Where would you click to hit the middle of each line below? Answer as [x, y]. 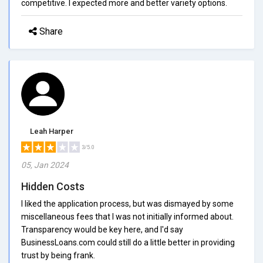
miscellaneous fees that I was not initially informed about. [127, 216]
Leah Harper [52, 131]
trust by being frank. [58, 255]
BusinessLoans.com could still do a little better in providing [128, 242]
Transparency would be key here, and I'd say [102, 229]
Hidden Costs [53, 186]
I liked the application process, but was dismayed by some [127, 203]
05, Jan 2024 [45, 165]
